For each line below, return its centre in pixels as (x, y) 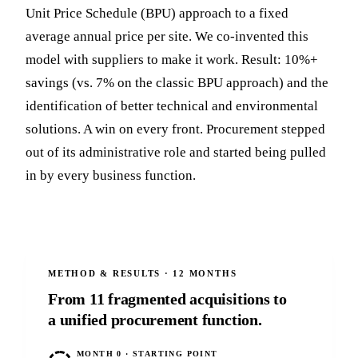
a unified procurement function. (155, 320)
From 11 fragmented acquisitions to (167, 299)
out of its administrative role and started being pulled (176, 153)
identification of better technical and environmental (172, 106)
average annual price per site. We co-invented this (167, 37)
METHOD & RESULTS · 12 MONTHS (143, 274)
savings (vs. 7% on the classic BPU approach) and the (177, 83)
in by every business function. (111, 176)
